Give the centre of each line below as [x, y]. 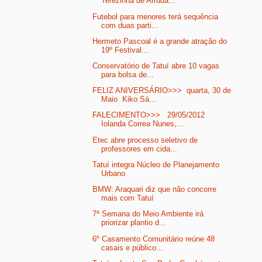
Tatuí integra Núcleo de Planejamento [156, 164]
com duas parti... [130, 25]
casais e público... [132, 247]
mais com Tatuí [128, 198]
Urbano [113, 173]
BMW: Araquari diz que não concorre [155, 189]
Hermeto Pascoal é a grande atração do [160, 41]
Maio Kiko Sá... [129, 99]
